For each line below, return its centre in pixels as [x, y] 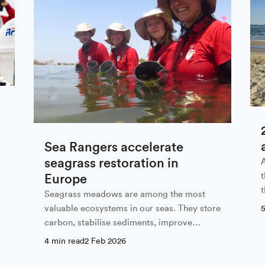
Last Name [159, 88]
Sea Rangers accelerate [114, 148]
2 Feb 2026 [105, 242]
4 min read [64, 242]
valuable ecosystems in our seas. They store [132, 209]
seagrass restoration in [111, 164]
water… [59, 237]
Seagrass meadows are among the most [125, 195]
